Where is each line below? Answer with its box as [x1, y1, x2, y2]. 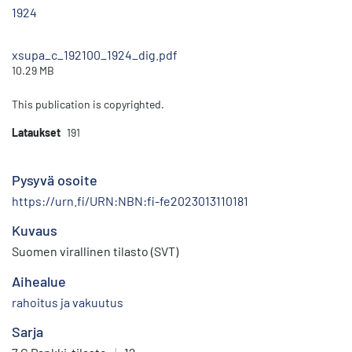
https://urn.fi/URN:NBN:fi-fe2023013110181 [12, 193, 248, 209]
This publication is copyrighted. [12, 97, 164, 112]
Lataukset [12, 126, 60, 140]
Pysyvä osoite [12, 171, 97, 189]
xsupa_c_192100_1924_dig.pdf [12, 47, 178, 63]
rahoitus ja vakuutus [12, 295, 123, 310]
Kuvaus [12, 222, 57, 240]
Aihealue [12, 273, 66, 291]
